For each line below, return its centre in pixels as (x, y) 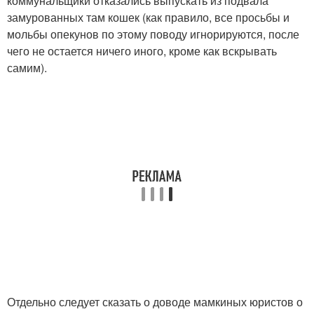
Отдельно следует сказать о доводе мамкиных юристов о (155, 301)
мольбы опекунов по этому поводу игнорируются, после (153, 34)
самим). (27, 67)
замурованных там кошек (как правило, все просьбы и (148, 17)
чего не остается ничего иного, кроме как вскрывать (142, 50)
